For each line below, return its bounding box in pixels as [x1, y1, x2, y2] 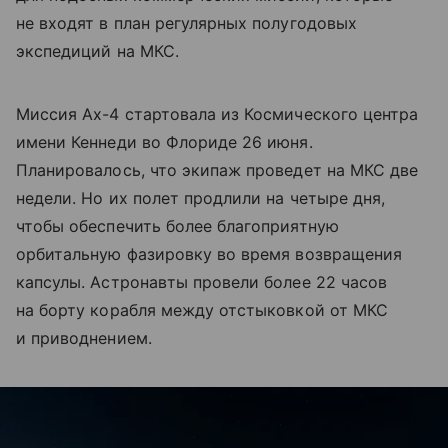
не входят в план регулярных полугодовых [16, 12, 357, 33]
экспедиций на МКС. [16, 40, 179, 61]
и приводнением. [16, 327, 152, 348]
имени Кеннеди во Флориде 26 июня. [16, 131, 313, 152]
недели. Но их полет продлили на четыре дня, [16, 187, 386, 208]
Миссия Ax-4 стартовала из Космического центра [16, 103, 419, 124]
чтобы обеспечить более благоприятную [16, 215, 339, 236]
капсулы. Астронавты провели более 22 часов [16, 271, 388, 292]
